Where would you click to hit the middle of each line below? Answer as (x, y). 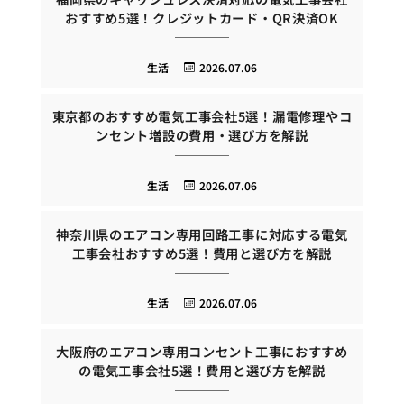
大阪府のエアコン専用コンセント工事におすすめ (202, 352)
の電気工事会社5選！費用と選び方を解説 (202, 371)
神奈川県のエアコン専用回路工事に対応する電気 (202, 234)
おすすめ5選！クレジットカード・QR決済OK (202, 17)
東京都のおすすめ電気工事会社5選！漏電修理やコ (202, 116)
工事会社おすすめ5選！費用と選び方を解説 (202, 252)
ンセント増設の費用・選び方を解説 (202, 135)
